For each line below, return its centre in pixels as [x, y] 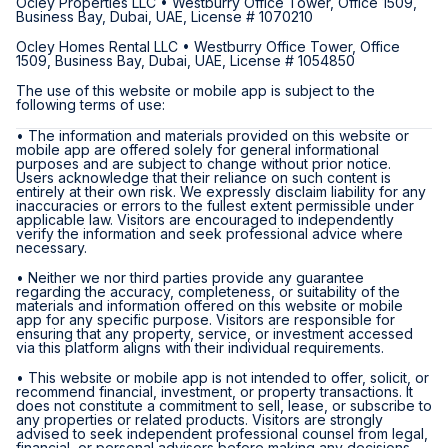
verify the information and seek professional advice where [209, 233]
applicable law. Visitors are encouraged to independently [205, 219]
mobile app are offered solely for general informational [197, 149]
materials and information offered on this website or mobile [209, 305]
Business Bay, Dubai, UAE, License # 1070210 [164, 16]
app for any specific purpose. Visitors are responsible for [205, 319]
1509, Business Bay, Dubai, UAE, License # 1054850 [185, 60]
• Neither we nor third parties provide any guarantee [190, 277]
